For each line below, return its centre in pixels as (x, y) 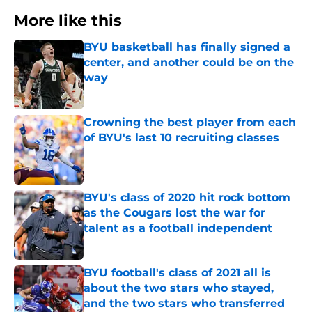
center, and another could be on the (189, 63)
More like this (68, 21)
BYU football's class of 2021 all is (177, 273)
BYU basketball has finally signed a (187, 47)
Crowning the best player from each (190, 123)
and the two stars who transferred (184, 304)
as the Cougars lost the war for (174, 213)
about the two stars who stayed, (179, 288)
